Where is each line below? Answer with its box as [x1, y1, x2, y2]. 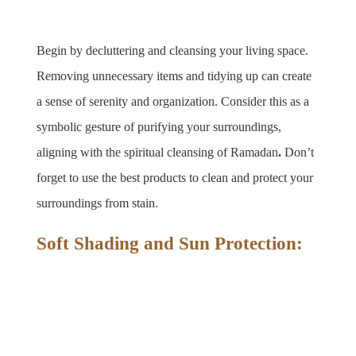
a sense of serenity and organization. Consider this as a [37, 94, 310, 108]
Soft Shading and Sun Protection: [37, 233, 304, 253]
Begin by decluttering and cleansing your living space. [37, 43, 309, 57]
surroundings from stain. [37, 195, 159, 210]
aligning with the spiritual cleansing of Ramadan [37, 145, 279, 159]
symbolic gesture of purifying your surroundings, [37, 119, 282, 133]
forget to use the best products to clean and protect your [37, 170, 314, 184]
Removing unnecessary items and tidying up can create [37, 68, 312, 83]
